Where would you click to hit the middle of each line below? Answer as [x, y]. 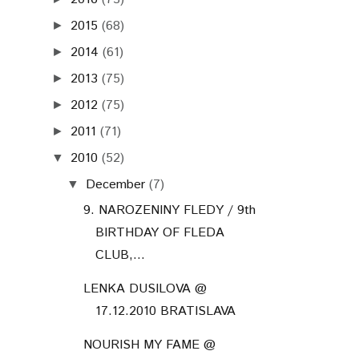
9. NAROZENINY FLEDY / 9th [169, 222]
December [116, 196]
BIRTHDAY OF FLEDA [159, 244]
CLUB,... [120, 267]
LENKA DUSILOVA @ [145, 301]
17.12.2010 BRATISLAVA [165, 323]
